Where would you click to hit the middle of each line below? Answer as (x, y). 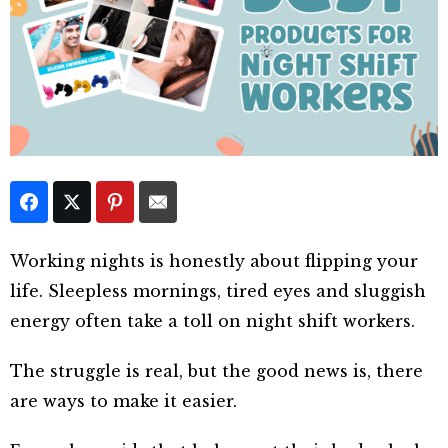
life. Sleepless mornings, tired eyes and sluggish (218, 290)
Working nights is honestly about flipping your (214, 260)
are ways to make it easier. (123, 400)
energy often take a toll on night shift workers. (212, 320)
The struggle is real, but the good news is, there (216, 370)
